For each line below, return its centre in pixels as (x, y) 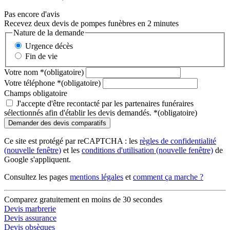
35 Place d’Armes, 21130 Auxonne (61, 138)
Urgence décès (49, 186)
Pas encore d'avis (32, 155)
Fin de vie (41, 197)
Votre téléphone (31, 223)
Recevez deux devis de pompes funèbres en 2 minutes (91, 164)
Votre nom (22, 213)
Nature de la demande (49, 174)
